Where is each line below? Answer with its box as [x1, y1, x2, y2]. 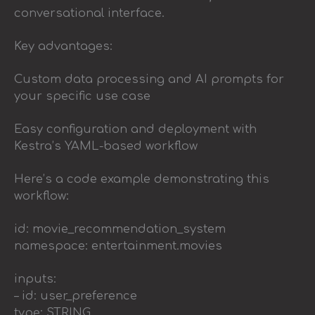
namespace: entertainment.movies [14, 239, 222, 252]
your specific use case [14, 89, 150, 103]
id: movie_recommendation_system [14, 222, 226, 236]
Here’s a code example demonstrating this [14, 172, 269, 186]
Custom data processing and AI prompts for [14, 72, 284, 86]
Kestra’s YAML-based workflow [14, 139, 198, 153]
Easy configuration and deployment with [14, 122, 257, 136]
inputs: [14, 272, 56, 285]
